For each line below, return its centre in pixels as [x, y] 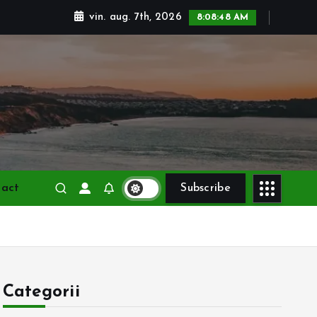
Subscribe [206, 188]
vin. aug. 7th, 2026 [135, 17]
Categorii [41, 292]
